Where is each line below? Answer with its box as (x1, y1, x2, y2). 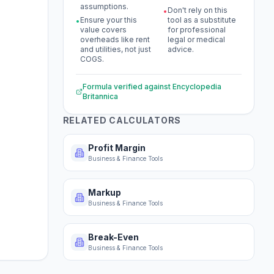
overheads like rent (80, 35, 150, 44)
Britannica (82, 92, 118, 101)
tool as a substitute (168, 15, 237, 24)
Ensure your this (80, 15, 137, 24)
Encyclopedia (172, 82, 221, 91)
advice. (168, 45, 194, 54)
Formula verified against (82, 82, 171, 91)
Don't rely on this (168, 6, 228, 15)
